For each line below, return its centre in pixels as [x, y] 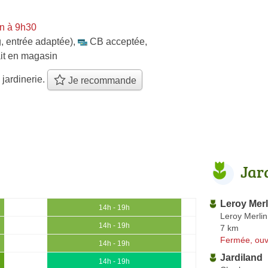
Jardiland [241, 257]
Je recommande [101, 81]
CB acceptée [117, 41]
